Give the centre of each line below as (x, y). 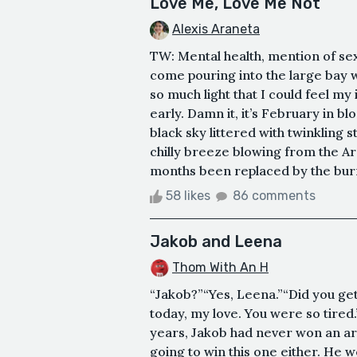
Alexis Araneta (216, 29)
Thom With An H (220, 267)
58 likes (188, 196)
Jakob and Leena (216, 241)
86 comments (274, 196)
